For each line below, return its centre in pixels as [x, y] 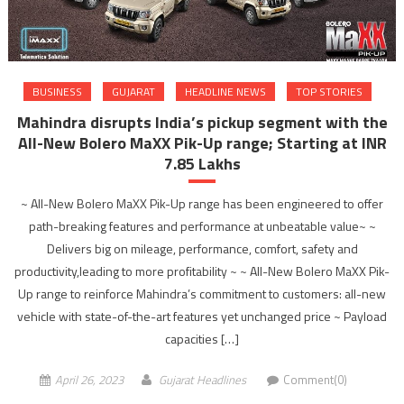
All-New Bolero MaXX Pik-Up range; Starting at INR [202, 143]
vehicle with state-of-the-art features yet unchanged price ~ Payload [202, 317]
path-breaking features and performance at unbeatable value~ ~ [202, 226]
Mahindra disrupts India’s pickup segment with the [202, 123]
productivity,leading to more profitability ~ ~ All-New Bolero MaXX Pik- [202, 271]
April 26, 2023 [89, 380]
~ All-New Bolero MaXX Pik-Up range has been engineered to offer [202, 204]
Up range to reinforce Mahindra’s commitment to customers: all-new [202, 294]
